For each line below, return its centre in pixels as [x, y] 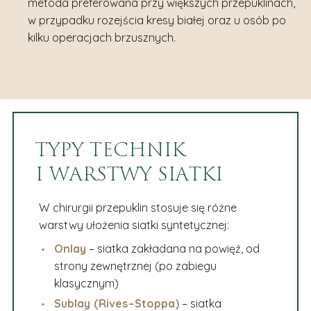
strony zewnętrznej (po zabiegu [136, 266]
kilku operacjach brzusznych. [102, 37]
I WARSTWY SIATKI [129, 174]
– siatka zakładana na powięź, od [173, 248]
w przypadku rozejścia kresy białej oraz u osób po [157, 20]
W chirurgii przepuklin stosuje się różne [137, 207]
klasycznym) [87, 283]
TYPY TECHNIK [111, 150]
